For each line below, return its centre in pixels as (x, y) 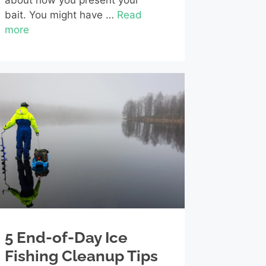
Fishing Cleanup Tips (81, 256)
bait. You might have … (61, 15)
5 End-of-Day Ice (66, 237)
